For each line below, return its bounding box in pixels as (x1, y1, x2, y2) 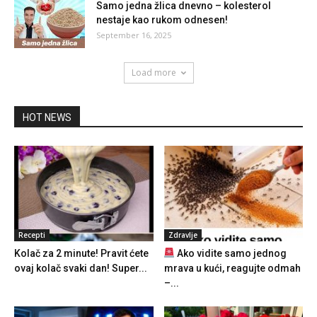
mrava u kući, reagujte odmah (163, 263, 301, 275)
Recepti (18, 230, 45, 241)
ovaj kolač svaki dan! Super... (14, 263, 147, 275)
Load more (131, 66, 176, 79)
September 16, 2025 (96, 29, 171, 40)
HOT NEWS (23, 111, 71, 123)
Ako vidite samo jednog (175, 248, 287, 260)
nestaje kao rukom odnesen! (96, 13, 228, 25)
